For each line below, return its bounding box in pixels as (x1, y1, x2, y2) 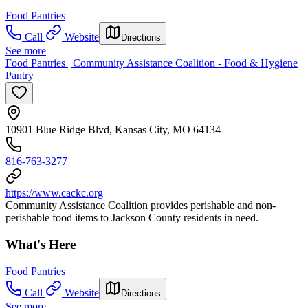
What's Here (5, 236, 76, 252)
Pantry (5, 69, 34, 82)
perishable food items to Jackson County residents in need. (5, 212, 258, 224)
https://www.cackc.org (5, 187, 103, 199)
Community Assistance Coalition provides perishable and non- (5, 199, 276, 212)
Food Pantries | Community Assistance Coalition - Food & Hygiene (5, 57, 298, 69)
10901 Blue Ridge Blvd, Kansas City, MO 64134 (5, 124, 221, 136)
